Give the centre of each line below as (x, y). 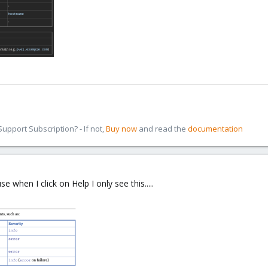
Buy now (121, 129)
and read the (162, 129)
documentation (215, 129)
